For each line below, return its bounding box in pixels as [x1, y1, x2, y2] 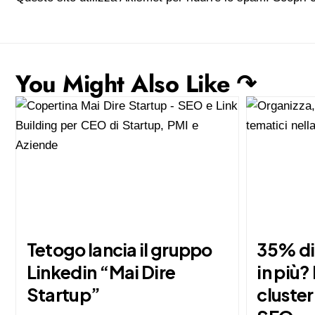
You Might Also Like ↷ [15, 66, 256, 101]
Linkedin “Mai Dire [26, 261, 176, 284]
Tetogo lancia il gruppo [26, 238, 212, 262]
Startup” [26, 283, 101, 307]
